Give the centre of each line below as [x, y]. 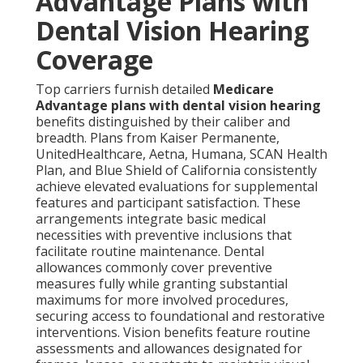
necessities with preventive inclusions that [164, 235]
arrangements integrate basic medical [151, 219]
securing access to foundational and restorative [180, 316]
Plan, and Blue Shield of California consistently [176, 171]
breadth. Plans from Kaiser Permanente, [158, 138]
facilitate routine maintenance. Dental [150, 252]
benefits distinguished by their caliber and [163, 122]
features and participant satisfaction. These [168, 203]
